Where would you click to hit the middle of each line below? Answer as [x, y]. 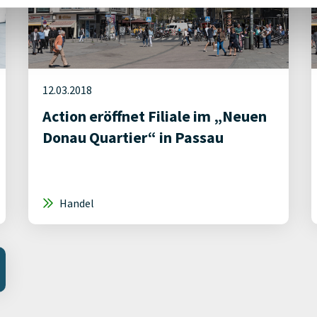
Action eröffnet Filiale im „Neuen [155, 116]
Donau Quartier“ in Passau [133, 137]
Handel [76, 203]
